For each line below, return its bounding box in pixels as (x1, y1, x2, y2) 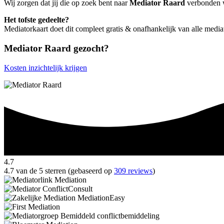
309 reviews (114, 166, 152, 175)
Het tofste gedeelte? (4, 15, 69, 24)
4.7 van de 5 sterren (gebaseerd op (4, 166, 114, 175)
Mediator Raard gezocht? (4, 42, 109, 53)
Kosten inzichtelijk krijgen (4, 63, 87, 72)
